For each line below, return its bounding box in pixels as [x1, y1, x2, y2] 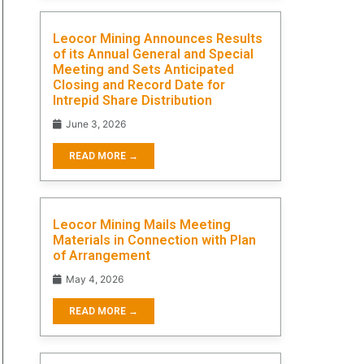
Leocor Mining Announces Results [53, 30, 262, 46]
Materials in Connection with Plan [53, 232, 256, 248]
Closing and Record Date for [53, 76, 225, 93]
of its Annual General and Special [53, 45, 253, 62]
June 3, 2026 [63, 117, 126, 130]
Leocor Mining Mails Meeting [53, 216, 231, 232]
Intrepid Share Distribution [53, 92, 212, 108]
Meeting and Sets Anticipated [53, 61, 234, 77]
